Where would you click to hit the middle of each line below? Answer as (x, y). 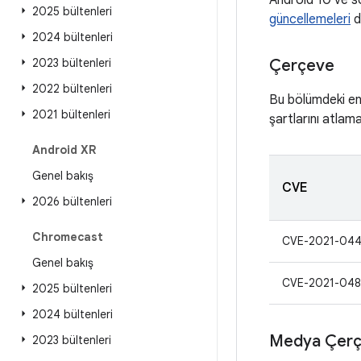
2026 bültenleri (72, 201)
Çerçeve (302, 66)
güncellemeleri (310, 19)
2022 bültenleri (72, 89)
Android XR (64, 150)
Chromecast (68, 237)
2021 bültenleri (71, 114)
